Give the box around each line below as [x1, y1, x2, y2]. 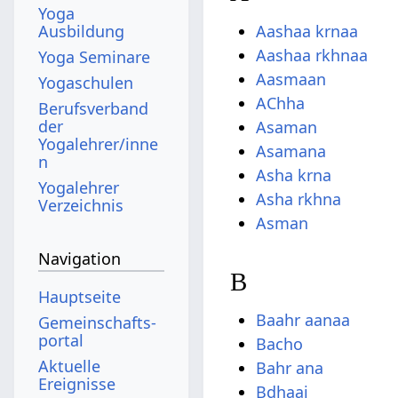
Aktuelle [38, 354, 101, 377]
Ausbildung [38, 20, 125, 42]
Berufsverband [38, 97, 149, 119]
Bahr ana [256, 357, 324, 379]
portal [38, 329, 84, 351]
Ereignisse [38, 372, 116, 394]
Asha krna [256, 163, 332, 186]
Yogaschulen [38, 71, 134, 93]
